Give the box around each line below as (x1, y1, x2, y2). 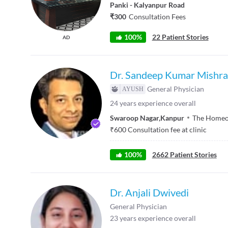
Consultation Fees (129, 12, 186, 21)
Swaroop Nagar (110, 113, 159, 122)
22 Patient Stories (152, 33, 209, 41)
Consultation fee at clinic (128, 125, 207, 134)
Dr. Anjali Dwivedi (110, 186, 189, 198)
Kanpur (160, 113, 184, 122)
